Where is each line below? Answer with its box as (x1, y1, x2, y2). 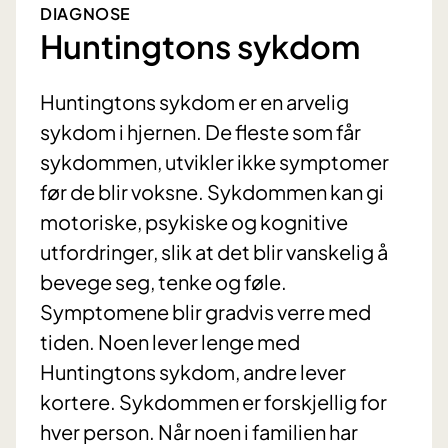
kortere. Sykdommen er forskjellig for (40, 389, 387, 415)
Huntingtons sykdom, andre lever (40, 359, 346, 385)
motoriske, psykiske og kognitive (40, 209, 348, 235)
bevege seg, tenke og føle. (40, 269, 287, 295)
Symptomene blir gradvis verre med (40, 299, 371, 325)
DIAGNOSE (40, 2, 132, 24)
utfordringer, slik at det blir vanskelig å (40, 239, 388, 265)
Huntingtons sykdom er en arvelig (40, 89, 349, 115)
